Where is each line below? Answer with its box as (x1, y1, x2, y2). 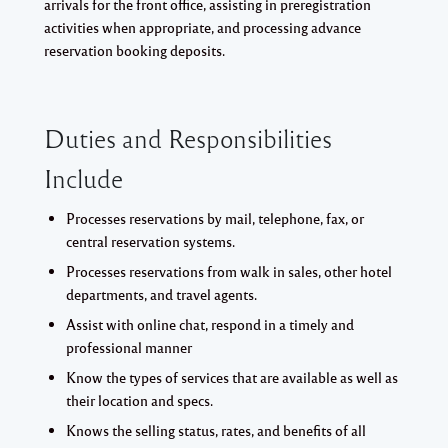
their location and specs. (66, 390, 213, 409)
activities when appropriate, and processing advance (44, 18, 361, 36)
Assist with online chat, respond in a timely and (66, 314, 354, 333)
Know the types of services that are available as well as (66, 367, 398, 386)
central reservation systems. (66, 231, 235, 250)
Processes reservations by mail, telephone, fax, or (66, 208, 364, 227)
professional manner (66, 337, 192, 356)
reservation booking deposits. (44, 41, 225, 59)
